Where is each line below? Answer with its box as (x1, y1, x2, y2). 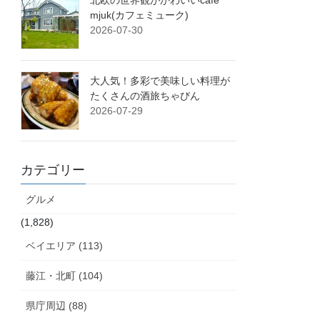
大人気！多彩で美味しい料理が (90, 75, 231, 87)
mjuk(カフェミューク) (90, 9, 189, 21)
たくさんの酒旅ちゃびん (90, 90, 201, 102)
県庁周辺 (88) (26, 300, 88, 312)
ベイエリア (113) (26, 240, 104, 252)
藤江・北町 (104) (26, 270, 104, 282)
